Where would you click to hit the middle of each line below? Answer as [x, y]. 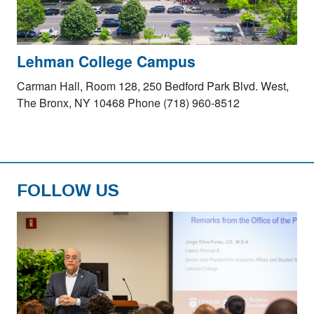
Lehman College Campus [106, 61]
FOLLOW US [68, 190]
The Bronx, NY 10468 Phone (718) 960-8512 [128, 102]
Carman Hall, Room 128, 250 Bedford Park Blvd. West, [153, 86]
